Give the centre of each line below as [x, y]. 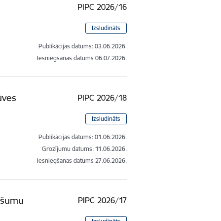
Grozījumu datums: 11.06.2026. [85, 148]
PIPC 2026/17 [103, 200]
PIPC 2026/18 [102, 97]
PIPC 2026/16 [102, 7]
